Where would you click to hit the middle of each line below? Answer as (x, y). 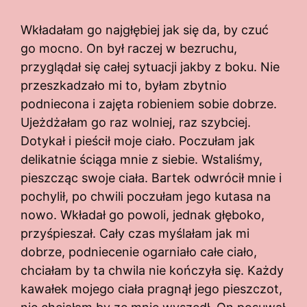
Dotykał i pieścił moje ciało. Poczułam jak (138, 141)
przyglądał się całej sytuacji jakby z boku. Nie (150, 67)
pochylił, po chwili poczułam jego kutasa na (146, 197)
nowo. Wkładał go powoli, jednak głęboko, (143, 215)
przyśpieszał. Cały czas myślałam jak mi (135, 234)
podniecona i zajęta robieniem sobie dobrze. (149, 104)
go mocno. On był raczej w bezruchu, (129, 49)
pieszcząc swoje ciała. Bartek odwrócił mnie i (151, 178)
